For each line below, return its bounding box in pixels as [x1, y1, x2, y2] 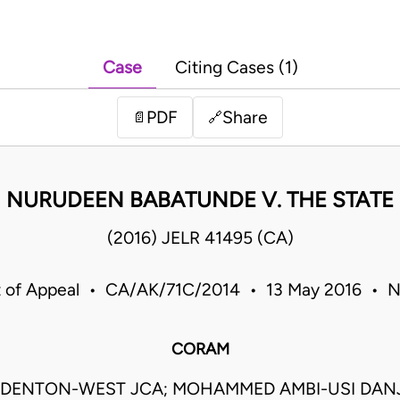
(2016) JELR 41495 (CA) [106, 228, 294, 249]
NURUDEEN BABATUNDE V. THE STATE [6, 187, 394, 213]
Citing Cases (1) [174, 57, 298, 79]
